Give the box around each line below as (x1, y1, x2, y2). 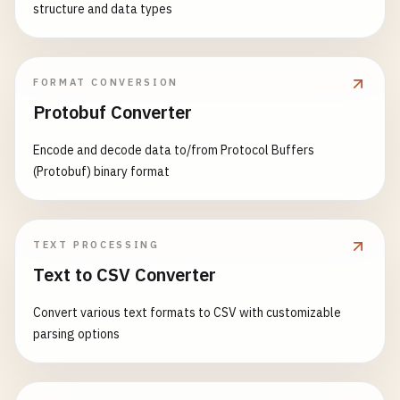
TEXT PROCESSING (33, 238, 160, 251)
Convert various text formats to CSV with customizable (33, 304, 341, 321)
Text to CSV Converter (33, 262, 216, 287)
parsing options (33, 326, 120, 342)
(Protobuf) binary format (33, 163, 170, 179)
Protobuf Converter (33, 100, 192, 124)
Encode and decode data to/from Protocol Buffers (33, 142, 314, 158)
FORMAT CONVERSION (33, 76, 179, 88)
